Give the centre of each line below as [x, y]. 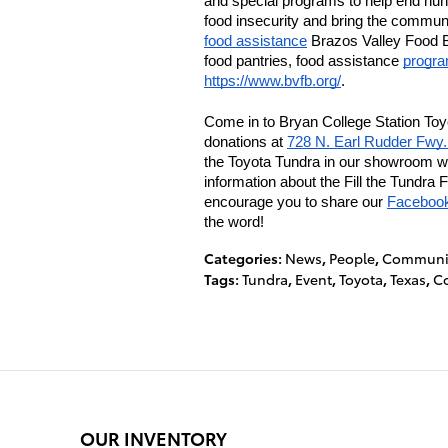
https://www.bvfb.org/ [272, 81]
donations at [245, 142]
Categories [241, 258]
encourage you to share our [295, 202]
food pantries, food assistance [303, 61]
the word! [234, 222]
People [352, 258]
